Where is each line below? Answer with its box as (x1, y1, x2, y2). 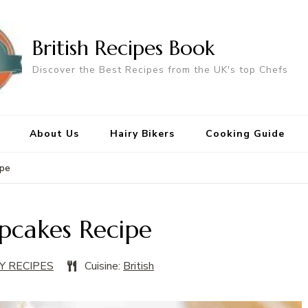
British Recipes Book (32, 34, 214, 60)
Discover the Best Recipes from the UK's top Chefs (32, 63, 288, 76)
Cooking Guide (205, 127, 285, 141)
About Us (29, 127, 79, 141)
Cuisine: (85, 258, 123, 274)
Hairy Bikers (109, 127, 175, 141)
